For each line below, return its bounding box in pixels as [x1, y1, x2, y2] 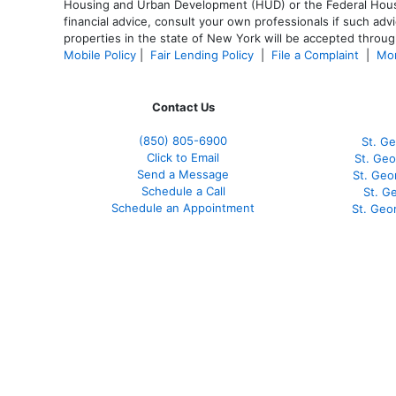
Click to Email [147, 149, 219, 164]
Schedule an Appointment [111, 200, 255, 215]
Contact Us [151, 99, 215, 114]
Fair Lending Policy [150, 47, 254, 62]
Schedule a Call [141, 183, 225, 198]
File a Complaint [271, 47, 362, 62]
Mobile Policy [64, 47, 136, 62]
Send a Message [137, 166, 229, 181]
